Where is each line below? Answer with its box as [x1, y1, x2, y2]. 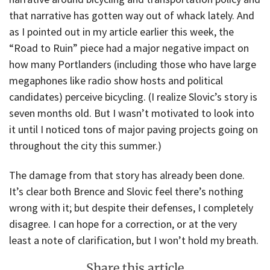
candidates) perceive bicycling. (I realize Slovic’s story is [9, 90, 257, 104]
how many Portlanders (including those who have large [9, 57, 256, 72]
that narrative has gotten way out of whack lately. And [9, 8, 254, 23]
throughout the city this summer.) [9, 139, 162, 153]
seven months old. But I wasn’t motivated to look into [9, 106, 254, 121]
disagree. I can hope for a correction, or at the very [9, 216, 237, 231]
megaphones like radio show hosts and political [9, 74, 223, 88]
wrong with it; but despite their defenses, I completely [9, 200, 253, 215]
